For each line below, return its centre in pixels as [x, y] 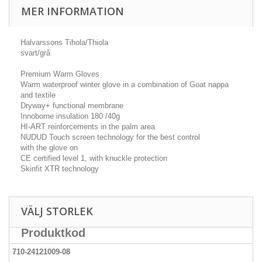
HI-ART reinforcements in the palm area [88, 127]
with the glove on [49, 148]
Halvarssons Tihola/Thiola [64, 43]
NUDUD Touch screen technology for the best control [110, 137]
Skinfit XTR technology [60, 169]
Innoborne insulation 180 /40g [70, 116]
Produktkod [53, 233]
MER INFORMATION [73, 11]
